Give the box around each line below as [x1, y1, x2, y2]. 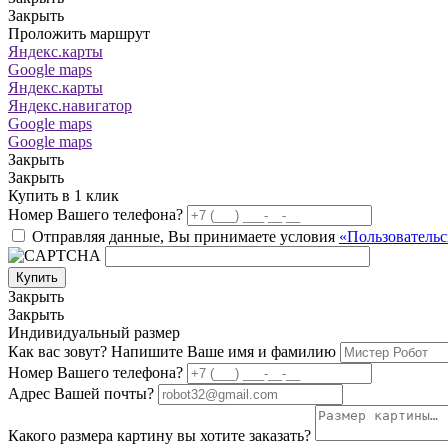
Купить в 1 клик [8, 186, 119, 204]
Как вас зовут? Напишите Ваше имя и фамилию [8, 342, 336, 360]
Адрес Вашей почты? [8, 384, 154, 402]
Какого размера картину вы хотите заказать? [8, 426, 311, 444]
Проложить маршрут [8, 24, 150, 42]
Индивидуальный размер [8, 323, 180, 341]
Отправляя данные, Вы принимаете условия [32, 227, 339, 245]
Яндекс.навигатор [8, 96, 132, 114]
